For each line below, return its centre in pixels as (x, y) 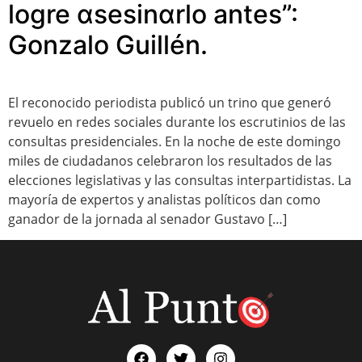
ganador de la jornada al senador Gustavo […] (147, 219)
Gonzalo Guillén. (108, 44)
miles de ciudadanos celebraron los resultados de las (170, 160)
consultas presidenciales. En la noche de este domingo (175, 141)
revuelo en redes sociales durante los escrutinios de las (177, 122)
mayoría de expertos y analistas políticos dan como (164, 199)
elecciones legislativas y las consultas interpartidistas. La (180, 180)
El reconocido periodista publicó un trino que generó (170, 102)
